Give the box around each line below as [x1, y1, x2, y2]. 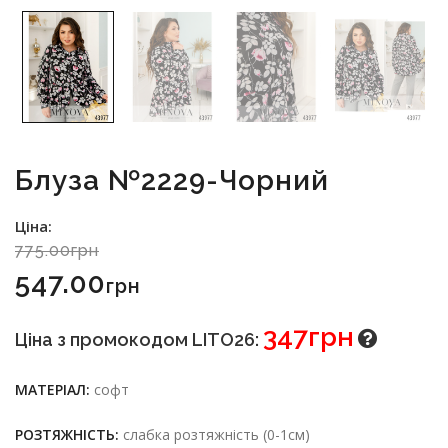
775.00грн [15, 241, 99, 261]
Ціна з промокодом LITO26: [15, 329, 263, 351]
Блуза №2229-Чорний [15, 164, 329, 198]
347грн [263, 321, 354, 353]
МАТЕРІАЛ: [15, 380, 90, 400]
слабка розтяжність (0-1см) [119, 425, 310, 445]
